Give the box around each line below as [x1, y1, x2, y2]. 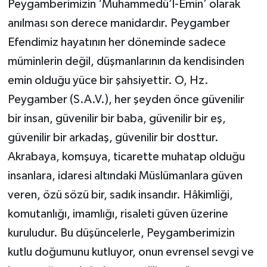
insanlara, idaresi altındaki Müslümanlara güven [7, 169, 243, 182]
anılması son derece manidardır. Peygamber [7, 17, 230, 29]
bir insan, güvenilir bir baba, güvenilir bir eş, [7, 112, 226, 125]
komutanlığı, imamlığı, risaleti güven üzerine [7, 207, 228, 220]
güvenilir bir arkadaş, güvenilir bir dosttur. [7, 131, 219, 144]
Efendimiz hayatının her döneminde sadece [7, 36, 226, 48]
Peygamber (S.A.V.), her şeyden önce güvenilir [7, 93, 244, 105]
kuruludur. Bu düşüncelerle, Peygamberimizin [7, 226, 235, 239]
